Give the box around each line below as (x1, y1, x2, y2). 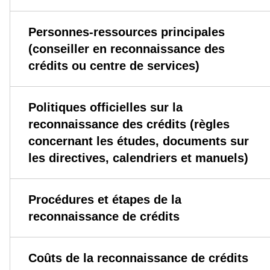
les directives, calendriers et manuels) (28, 151, 248, 165)
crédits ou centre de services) (28, 59, 199, 73)
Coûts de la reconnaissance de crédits (28, 251, 248, 265)
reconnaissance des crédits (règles (28, 118, 230, 131)
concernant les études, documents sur (28, 134, 249, 148)
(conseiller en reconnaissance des (28, 42, 225, 56)
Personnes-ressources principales (28, 25, 225, 39)
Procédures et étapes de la (28, 193, 181, 207)
